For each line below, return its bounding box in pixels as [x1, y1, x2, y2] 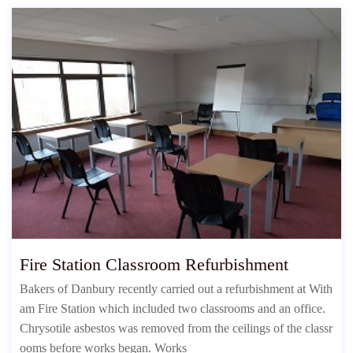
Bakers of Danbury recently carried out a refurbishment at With [20, 281, 333, 295]
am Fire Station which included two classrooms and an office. [20, 301, 325, 315]
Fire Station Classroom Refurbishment [20, 254, 288, 274]
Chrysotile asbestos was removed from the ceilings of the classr [20, 321, 333, 335]
